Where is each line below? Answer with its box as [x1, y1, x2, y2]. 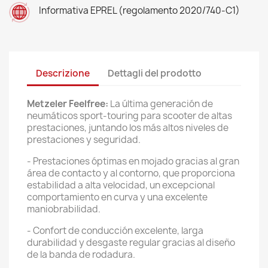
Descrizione [36, 67, 90, 80]
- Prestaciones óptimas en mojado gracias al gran [27, 154, 239, 167]
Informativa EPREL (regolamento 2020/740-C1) [39, 4, 240, 17]
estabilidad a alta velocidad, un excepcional [27, 178, 215, 191]
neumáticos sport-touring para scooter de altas [27, 109, 232, 122]
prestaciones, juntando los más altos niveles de [27, 121, 229, 134]
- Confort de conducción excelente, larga [27, 224, 203, 237]
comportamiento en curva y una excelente [27, 190, 208, 203]
